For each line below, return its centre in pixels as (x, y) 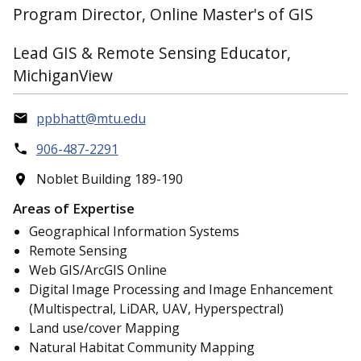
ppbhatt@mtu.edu (91, 118)
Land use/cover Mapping (104, 328)
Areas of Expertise (74, 209)
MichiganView (63, 76)
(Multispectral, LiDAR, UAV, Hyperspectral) (156, 309)
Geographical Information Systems (134, 232)
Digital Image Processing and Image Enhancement (181, 290)
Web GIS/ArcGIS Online (98, 270)
